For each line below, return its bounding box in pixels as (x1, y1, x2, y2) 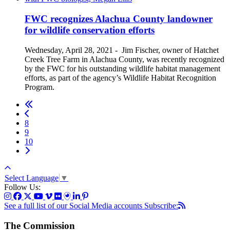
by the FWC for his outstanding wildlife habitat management (25, 64, 220, 73)
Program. (25, 82, 54, 91)
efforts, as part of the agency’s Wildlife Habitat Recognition (25, 73, 216, 82)
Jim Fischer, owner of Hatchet (122, 45, 219, 54)
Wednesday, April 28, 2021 (25, 45, 113, 54)
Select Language (5, 174, 59, 183)
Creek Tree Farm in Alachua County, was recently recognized (25, 54, 224, 64)
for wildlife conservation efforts (25, 25, 155, 36)
